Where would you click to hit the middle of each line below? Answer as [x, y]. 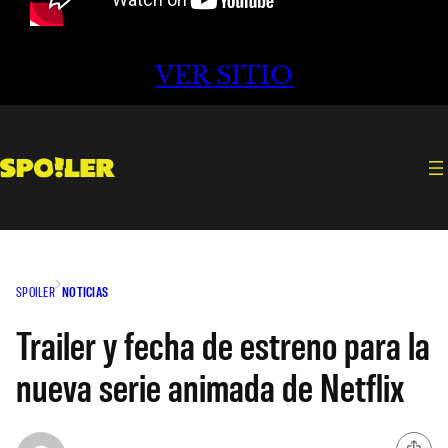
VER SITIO [224, 76]
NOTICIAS [85, 291]
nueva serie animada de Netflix [210, 385]
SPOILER [35, 291]
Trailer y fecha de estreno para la [223, 343]
